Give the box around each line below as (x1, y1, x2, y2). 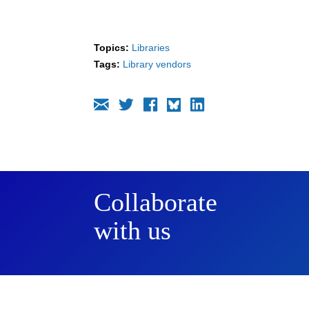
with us (94, 215, 171, 245)
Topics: (94, 41, 129, 53)
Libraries (132, 41, 170, 53)
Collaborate (94, 187, 217, 217)
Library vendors (123, 58, 191, 70)
